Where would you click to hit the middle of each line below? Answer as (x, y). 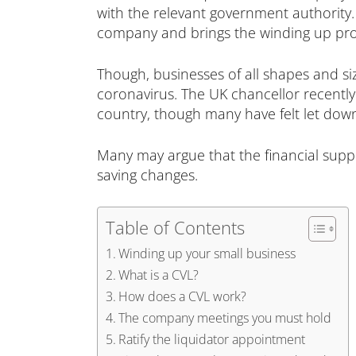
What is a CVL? (159, 275)
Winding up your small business (207, 253)
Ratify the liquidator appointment (212, 339)
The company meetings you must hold (225, 318)
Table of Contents (175, 228)
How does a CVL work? (183, 296)
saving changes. (147, 175)
